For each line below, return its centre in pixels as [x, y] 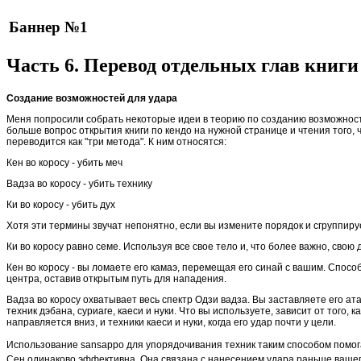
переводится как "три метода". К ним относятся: [116, 142]
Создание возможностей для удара [92, 99]
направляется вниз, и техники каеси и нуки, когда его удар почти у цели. [171, 323]
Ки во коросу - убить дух [61, 205]
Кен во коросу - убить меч [64, 163]
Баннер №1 [48, 27]
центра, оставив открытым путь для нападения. [116, 279]
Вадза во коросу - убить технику [79, 184]
